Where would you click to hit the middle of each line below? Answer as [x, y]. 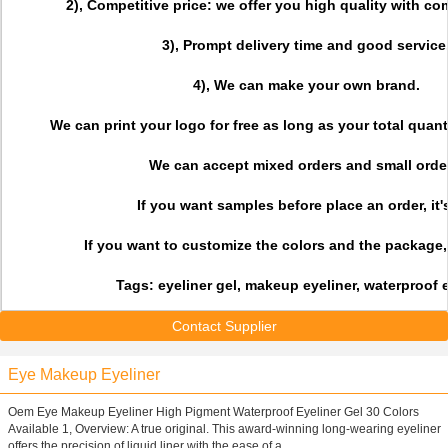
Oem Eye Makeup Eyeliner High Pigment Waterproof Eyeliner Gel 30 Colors [213, 412]
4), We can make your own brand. [306, 85]
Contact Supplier [224, 326]
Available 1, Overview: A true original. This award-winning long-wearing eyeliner [224, 429]
